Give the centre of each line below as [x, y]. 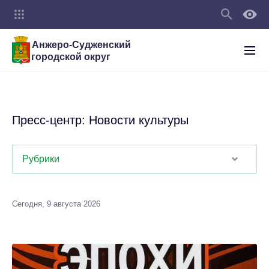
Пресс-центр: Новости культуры [100, 120]
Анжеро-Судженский [81, 44]
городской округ [71, 56]
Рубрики [41, 159]
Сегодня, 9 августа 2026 [56, 204]
